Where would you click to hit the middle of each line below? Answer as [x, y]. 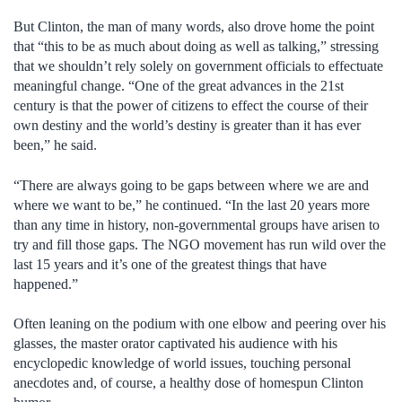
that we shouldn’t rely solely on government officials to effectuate [198, 66]
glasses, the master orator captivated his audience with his [175, 344]
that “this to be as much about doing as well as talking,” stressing [196, 47]
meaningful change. [69, 86]
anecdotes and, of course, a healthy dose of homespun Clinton [188, 383]
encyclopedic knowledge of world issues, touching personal [182, 363]
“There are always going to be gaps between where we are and [191, 185]
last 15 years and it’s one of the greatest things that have [170, 264]
